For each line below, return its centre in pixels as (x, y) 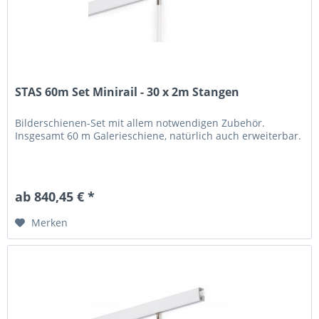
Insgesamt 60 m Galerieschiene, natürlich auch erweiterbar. (158, 135)
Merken (50, 222)
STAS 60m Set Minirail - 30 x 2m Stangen (127, 91)
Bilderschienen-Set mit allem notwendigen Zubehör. (140, 122)
